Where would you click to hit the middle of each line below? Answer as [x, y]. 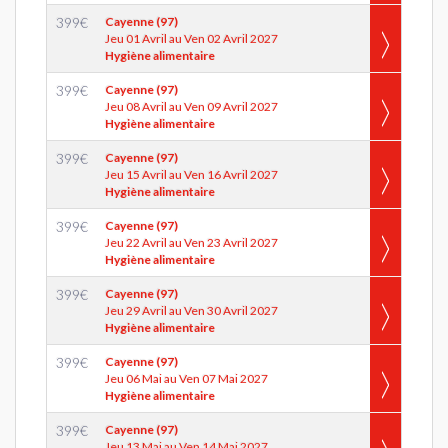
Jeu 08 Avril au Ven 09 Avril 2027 [191, 106]
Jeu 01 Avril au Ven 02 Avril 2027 [191, 38]
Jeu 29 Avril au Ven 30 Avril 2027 [191, 310]
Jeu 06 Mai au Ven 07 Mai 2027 [186, 378]
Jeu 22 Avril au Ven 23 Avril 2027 [191, 242]
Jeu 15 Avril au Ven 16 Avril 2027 [191, 174]
